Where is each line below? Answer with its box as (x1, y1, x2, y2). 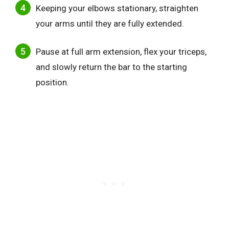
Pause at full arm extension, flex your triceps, (36, 47, 207, 57)
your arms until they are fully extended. (36, 18, 184, 29)
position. (36, 77, 69, 88)
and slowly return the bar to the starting (36, 62, 187, 73)
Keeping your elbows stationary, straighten (36, 3, 198, 13)
